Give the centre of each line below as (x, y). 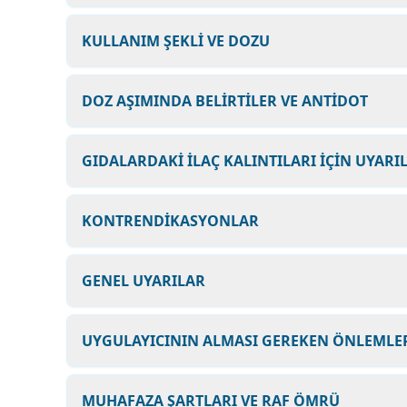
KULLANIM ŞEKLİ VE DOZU (176, 41)
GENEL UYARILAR (144, 281)
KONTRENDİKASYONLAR (170, 221)
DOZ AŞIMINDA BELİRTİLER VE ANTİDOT (225, 101)
